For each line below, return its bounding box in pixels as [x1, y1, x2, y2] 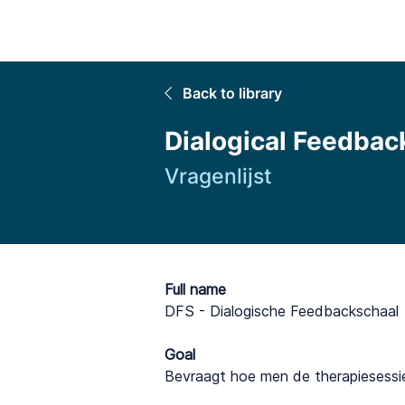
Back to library [183, 83, 282, 102]
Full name [165, 280, 226, 298]
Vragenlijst [165, 164, 272, 189]
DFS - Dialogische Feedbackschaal [165, 302, 399, 320]
